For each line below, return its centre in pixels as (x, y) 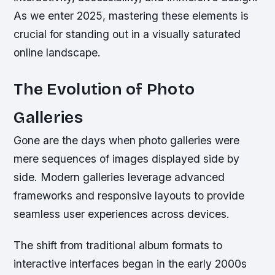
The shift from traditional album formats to (118, 245)
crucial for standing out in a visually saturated (127, 34)
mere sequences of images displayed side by (127, 158)
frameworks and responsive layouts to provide (129, 195)
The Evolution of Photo (104, 89)
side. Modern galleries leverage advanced (119, 177)
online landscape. (57, 52)
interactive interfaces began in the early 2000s (130, 263)
